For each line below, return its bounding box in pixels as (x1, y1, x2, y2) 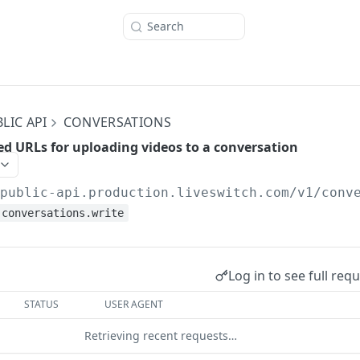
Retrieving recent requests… (84, 328, 237, 343)
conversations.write (2, 207, 125, 219)
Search (147, 18, 184, 34)
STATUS (24, 297, 59, 311)
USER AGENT (104, 297, 164, 311)
